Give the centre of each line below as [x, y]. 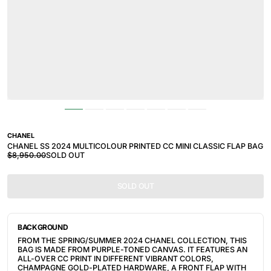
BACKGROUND [43, 227]
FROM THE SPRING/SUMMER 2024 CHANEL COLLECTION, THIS [132, 241]
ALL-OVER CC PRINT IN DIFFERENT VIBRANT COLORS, [116, 259]
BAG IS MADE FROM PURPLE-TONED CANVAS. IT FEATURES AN [132, 250]
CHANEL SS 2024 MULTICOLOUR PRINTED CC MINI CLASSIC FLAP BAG [135, 146]
